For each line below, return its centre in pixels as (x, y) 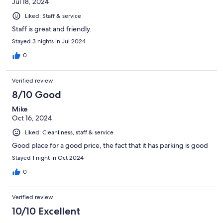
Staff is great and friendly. (52, 29)
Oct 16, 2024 (32, 118)
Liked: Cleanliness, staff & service (69, 133)
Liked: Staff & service (53, 16)
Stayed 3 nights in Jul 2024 (49, 42)
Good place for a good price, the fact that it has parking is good (110, 146)
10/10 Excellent (46, 211)
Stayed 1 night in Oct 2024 (48, 158)
